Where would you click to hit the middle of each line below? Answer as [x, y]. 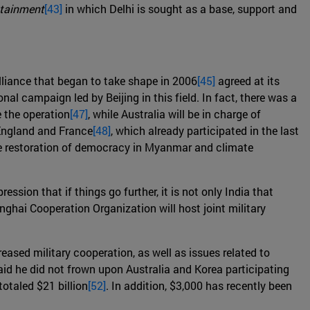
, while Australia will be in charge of [174, 114]
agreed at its [247, 81]
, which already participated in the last [205, 131]
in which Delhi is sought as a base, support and [180, 9]
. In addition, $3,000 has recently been [199, 286]
